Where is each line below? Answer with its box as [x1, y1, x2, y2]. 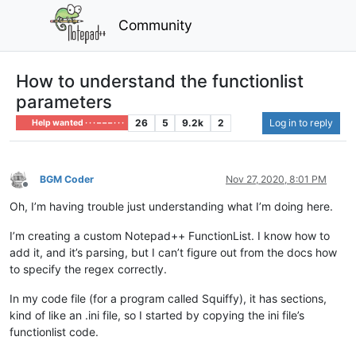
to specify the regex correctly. [10, 261, 167, 276]
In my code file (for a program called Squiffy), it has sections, [10, 291, 327, 305]
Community [118, 16, 193, 33]
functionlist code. [10, 324, 99, 339]
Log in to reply [269, 116, 333, 129]
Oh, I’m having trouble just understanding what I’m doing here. [10, 199, 333, 213]
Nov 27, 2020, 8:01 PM [226, 172, 327, 185]
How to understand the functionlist [16, 70, 304, 91]
